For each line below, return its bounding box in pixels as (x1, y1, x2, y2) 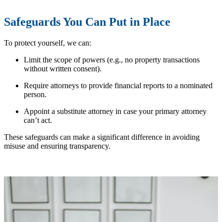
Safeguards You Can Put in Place (4, 15, 176, 29)
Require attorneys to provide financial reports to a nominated (24, 81, 213, 90)
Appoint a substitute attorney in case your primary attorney (24, 107, 207, 115)
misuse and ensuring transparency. (4, 141, 111, 150)
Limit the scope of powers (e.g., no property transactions (24, 55, 200, 64)
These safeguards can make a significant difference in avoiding (4, 132, 200, 141)
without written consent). (24, 64, 102, 73)
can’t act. (24, 115, 52, 124)
